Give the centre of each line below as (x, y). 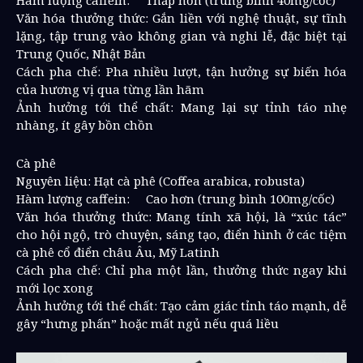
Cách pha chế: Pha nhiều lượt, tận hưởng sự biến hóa (181, 71)
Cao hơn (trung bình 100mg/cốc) (240, 198)
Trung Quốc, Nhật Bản (81, 53)
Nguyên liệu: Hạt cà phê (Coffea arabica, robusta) (160, 180)
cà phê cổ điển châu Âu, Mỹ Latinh (118, 252)
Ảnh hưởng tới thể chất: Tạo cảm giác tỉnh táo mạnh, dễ (181, 305)
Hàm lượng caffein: (73, 198)
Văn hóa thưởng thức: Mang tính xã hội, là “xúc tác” (181, 216)
